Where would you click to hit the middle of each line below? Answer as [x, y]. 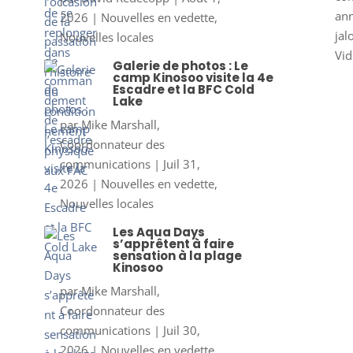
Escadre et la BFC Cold [183, 89]
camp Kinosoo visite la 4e [193, 77]
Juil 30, [181, 330]
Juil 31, [181, 163]
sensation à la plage [177, 255]
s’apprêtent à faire [173, 243]
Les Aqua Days [158, 232]
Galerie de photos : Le [180, 65]
